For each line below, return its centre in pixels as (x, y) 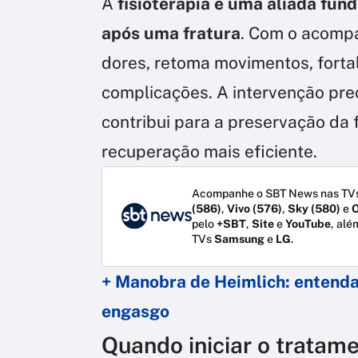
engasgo (135, 311)
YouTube (308, 223)
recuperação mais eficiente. (209, 151)
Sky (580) (314, 208)
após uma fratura (171, 33)
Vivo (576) (255, 208)
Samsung (239, 239)
